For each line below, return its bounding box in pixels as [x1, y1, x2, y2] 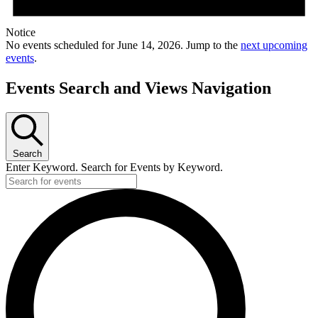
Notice [6, 26, 35, 39]
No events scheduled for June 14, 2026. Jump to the [6, 39, 241, 52]
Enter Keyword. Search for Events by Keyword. [6, 161, 223, 174]
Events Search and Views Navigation [6, 79, 271, 98]
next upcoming [241, 39, 307, 52]
